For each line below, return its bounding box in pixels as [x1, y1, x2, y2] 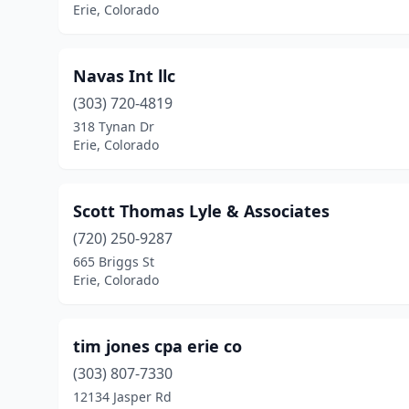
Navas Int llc [73, 65, 175, 87]
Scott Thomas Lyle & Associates [73, 200, 330, 222]
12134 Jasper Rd [73, 388, 172, 405]
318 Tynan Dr [73, 118, 154, 135]
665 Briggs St [73, 253, 154, 270]
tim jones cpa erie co [73, 335, 242, 357]
